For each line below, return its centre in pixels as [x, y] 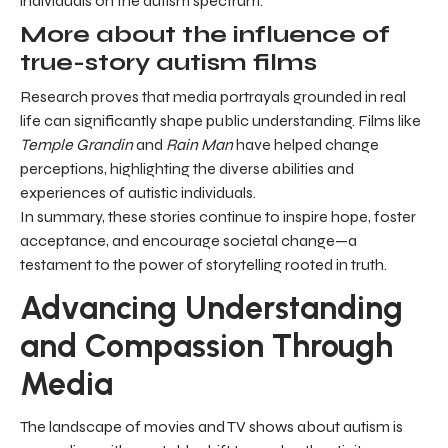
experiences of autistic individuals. [138, 193]
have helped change [306, 145]
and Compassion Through [206, 346]
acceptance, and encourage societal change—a [188, 241]
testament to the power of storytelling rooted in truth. [203, 265]
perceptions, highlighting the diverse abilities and [187, 169]
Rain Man [199, 145]
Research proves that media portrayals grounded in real [213, 97]
